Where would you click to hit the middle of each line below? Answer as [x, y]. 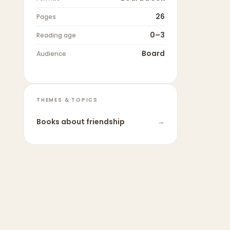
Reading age [56, 35]
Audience [51, 54]
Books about [61, 122]
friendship [106, 122]
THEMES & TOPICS [67, 100]
